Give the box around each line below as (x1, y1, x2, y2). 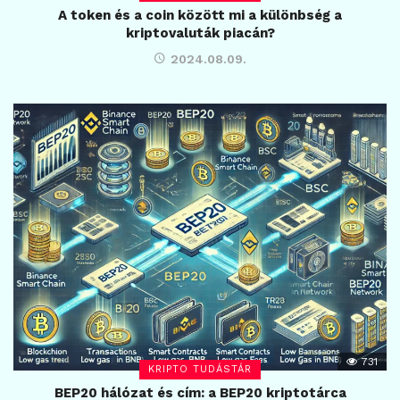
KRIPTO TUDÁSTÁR (148, 363, 252, 376)
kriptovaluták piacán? (125, 25, 275, 42)
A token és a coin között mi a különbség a (58, 7, 342, 24)
